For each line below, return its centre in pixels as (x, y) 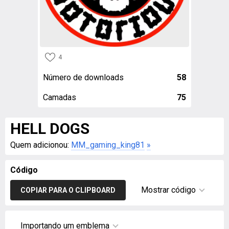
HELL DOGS (50, 129)
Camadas (60, 97)
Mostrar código (168, 190)
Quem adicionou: (41, 145)
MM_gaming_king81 (108, 145)
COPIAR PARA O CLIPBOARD (68, 190)
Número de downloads (83, 77)
